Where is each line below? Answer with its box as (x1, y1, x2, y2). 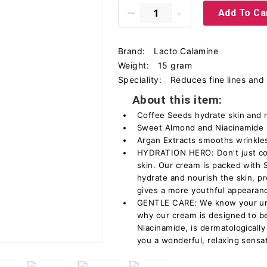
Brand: (118, 46, 148, 56)
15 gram (157, 60, 193, 70)
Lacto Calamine (154, 46, 219, 56)
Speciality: (118, 74, 164, 85)
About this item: (132, 93, 222, 107)
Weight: (118, 60, 152, 70)
